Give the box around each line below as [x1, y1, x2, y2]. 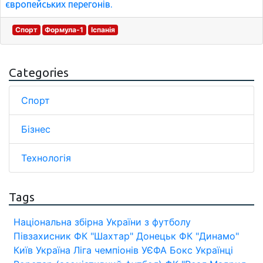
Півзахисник [14, 230, 71, 242]
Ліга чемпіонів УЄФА [73, 244, 167, 256]
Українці [195, 244, 233, 256]
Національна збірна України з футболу [14, 216, 191, 228]
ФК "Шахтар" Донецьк [74, 230, 176, 242]
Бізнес [21, 123, 50, 135]
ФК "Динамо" [179, 230, 239, 242]
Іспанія [90, 25, 115, 34]
